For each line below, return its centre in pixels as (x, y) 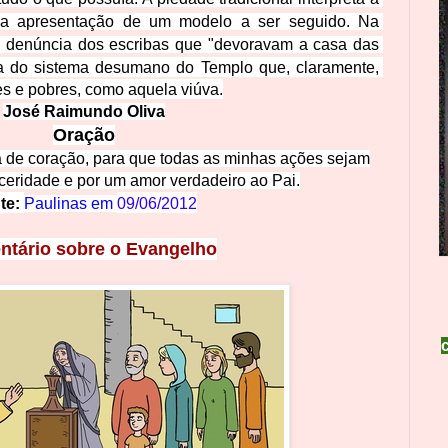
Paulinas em (70, 203)
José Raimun (53, 111)
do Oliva (134, 111)
